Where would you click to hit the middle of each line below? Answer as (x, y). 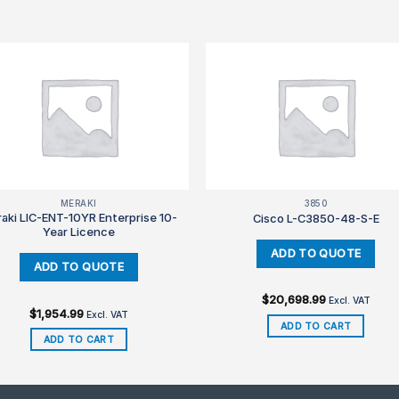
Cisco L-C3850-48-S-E (316, 219)
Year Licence (78, 232)
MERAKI (78, 203)
